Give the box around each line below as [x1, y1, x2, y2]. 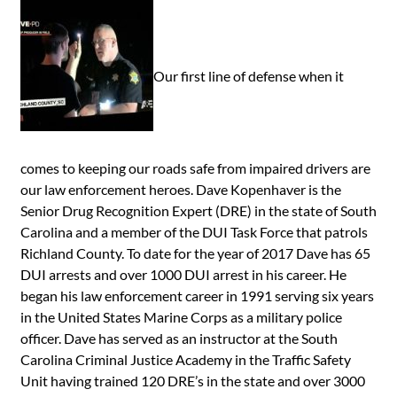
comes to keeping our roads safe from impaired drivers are [19, 160, 370, 177]
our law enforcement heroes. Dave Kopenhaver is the [19, 181, 341, 198]
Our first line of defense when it [152, 67, 344, 85]
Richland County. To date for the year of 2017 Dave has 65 [19, 245, 370, 262]
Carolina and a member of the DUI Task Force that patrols [19, 223, 368, 241]
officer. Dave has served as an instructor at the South [19, 330, 338, 347]
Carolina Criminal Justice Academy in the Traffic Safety [19, 351, 351, 369]
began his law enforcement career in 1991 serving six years [19, 287, 374, 305]
